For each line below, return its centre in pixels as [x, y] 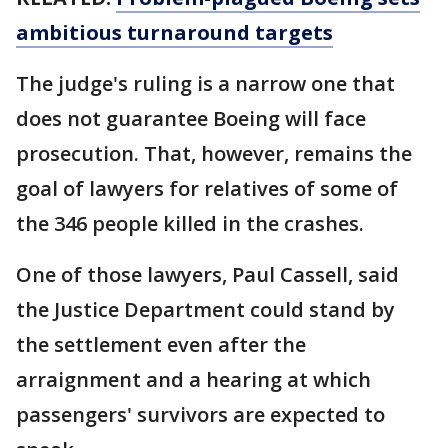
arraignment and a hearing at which [193, 379]
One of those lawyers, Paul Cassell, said [207, 274]
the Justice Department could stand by [205, 309]
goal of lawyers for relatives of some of [207, 188]
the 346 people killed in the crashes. [190, 223]
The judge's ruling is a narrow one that [205, 83]
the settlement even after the [161, 344]
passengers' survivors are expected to [200, 414]
